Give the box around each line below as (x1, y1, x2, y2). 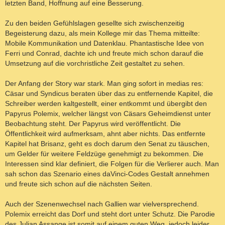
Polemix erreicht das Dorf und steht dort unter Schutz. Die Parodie (5, 209, 215, 218)
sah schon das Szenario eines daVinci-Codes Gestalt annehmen (5, 169, 209, 178)
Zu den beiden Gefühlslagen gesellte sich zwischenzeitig (5, 19, 184, 27)
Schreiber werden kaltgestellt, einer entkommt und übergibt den (5, 99, 207, 107)
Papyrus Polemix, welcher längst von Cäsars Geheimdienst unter (5, 109, 211, 118)
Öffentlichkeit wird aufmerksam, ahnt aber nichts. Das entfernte (5, 129, 205, 138)
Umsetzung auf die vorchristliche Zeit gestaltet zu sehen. (5, 59, 185, 67)
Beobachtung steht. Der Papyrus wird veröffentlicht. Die (5, 119, 181, 128)
